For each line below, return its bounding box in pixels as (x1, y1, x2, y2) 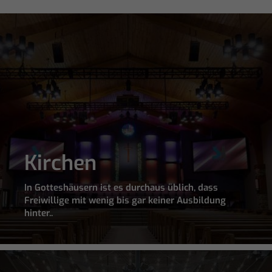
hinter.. (24, 207, 53, 220)
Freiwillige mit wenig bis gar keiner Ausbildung (24, 194, 226, 207)
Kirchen (24, 149, 97, 177)
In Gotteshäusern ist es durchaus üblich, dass (24, 182, 218, 194)
